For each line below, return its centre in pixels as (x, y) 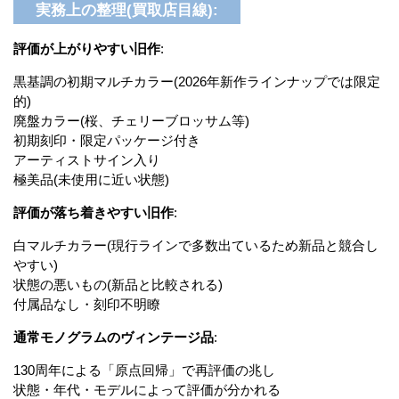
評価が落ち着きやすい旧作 (94, 213)
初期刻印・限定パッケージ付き (107, 141)
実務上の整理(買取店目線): (127, 11)
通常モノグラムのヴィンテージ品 (114, 338)
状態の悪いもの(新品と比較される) (118, 285)
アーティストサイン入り (87, 160)
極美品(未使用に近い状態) (91, 180)
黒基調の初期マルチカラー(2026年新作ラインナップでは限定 (197, 82)
